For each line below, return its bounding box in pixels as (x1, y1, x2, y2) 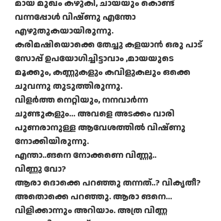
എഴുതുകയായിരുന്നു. (15, 25, 113, 37)
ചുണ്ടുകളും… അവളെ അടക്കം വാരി (15, 108, 175, 120)
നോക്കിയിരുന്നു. (15, 135, 89, 148)
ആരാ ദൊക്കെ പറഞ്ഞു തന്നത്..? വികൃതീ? (15, 177, 201, 189)
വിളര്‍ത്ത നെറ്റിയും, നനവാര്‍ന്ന (15, 94, 148, 107)
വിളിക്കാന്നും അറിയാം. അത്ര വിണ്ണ (15, 204, 167, 217)
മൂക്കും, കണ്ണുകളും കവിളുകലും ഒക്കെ (15, 66, 190, 79)
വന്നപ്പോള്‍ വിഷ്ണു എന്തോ (15, 11, 136, 24)
